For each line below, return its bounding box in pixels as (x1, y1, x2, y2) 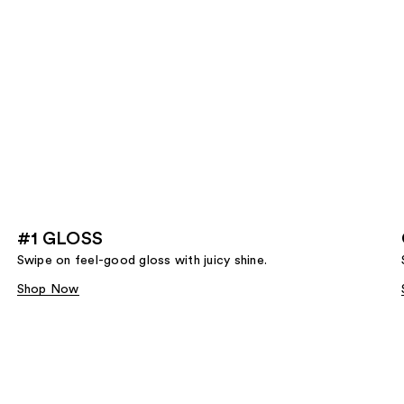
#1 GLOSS (16, 229, 103, 248)
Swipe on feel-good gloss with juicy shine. (16, 253, 268, 267)
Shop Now (16, 282, 79, 296)
